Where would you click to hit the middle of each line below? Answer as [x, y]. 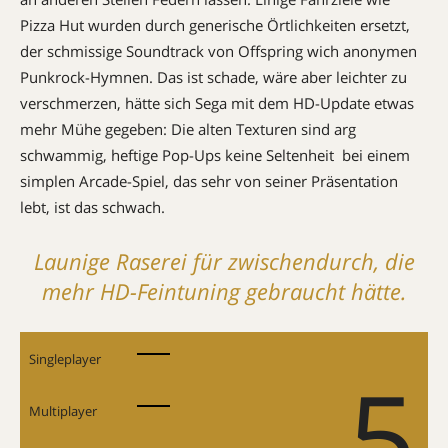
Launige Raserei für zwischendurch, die [224, 260]
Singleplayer [65, 358]
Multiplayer [63, 410]
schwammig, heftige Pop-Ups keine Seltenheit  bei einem [215, 154]
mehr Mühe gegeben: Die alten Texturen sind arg [188, 128]
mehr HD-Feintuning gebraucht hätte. [224, 290]
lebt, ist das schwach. [92, 206]
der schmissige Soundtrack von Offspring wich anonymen [218, 50]
